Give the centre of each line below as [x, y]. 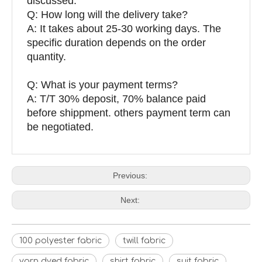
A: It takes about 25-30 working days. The [124, 28]
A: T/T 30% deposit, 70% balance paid [116, 99]
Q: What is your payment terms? [102, 85]
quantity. [46, 56]
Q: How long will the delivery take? [107, 14]
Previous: [131, 175]
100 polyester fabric [61, 240]
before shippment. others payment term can [129, 113]
